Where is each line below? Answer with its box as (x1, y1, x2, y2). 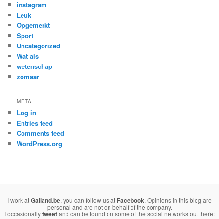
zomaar (17, 72, 40, 82)
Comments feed (17, 128, 65, 138)
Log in (17, 108, 37, 117)
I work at (7, 196, 31, 204)
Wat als (17, 51, 39, 61)
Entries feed (17, 118, 53, 128)
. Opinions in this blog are (144, 196, 212, 204)
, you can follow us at (60, 196, 117, 204)
